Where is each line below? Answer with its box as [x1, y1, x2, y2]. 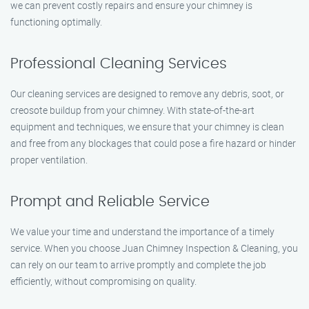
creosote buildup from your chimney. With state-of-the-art [10, 103, 255, 117]
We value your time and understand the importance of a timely [10, 225, 275, 238]
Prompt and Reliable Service [10, 195, 210, 209]
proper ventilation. [10, 153, 88, 166]
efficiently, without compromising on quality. [10, 275, 197, 288]
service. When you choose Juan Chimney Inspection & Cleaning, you [10, 241, 298, 255]
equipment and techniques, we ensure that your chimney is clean [10, 120, 284, 133]
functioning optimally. [10, 15, 102, 28]
